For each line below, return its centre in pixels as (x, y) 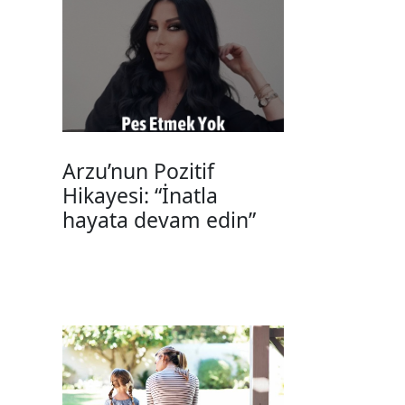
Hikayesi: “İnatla (140, 196)
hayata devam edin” (159, 220)
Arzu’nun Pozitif (138, 171)
